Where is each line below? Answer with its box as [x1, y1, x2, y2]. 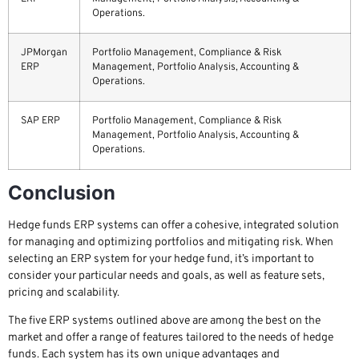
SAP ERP [21, 114, 60, 127]
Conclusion [8, 180, 115, 204]
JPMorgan [21, 46, 67, 59]
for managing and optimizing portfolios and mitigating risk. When [8, 235, 333, 249]
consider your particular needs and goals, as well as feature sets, [8, 268, 325, 283]
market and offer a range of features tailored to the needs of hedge [8, 331, 333, 345]
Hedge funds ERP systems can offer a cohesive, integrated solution [8, 218, 339, 232]
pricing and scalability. [8, 285, 119, 300]
